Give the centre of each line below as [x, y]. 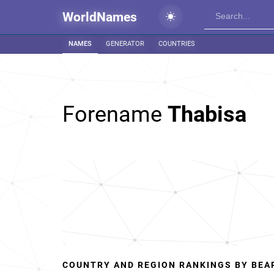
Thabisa [207, 114]
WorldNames [100, 17]
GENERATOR [125, 44]
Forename [115, 114]
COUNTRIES [177, 44]
